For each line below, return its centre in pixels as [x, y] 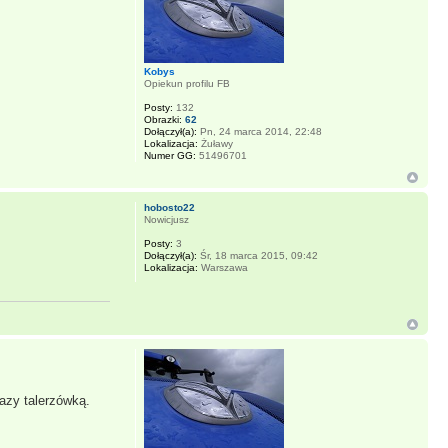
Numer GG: [169, 155]
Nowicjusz [166, 219]
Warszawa [222, 267]
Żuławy [215, 143]
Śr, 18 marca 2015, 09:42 [257, 255]
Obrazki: [162, 119]
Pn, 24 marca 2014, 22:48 [259, 131]
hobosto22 [169, 207]
